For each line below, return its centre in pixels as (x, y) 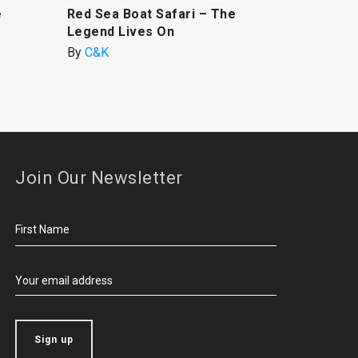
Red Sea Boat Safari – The (151, 14)
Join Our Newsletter (99, 178)
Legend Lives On (120, 32)
